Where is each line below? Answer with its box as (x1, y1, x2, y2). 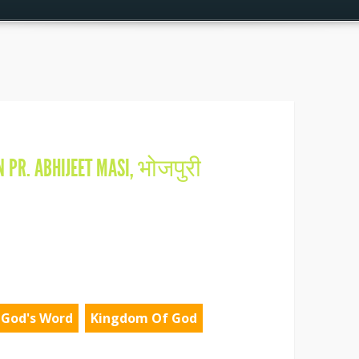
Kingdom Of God (91, 309, 197, 327)
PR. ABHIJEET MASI (9, 154, 130, 183)
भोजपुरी (138, 154, 201, 183)
